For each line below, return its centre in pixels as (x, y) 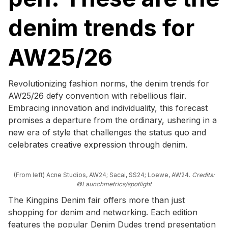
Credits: (203, 175)
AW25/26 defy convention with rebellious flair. (97, 95)
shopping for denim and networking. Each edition (103, 212)
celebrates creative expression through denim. (98, 144)
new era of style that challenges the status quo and (107, 132)
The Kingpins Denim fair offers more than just (96, 200)
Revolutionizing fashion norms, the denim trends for (109, 83)
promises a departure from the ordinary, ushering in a (112, 120)
